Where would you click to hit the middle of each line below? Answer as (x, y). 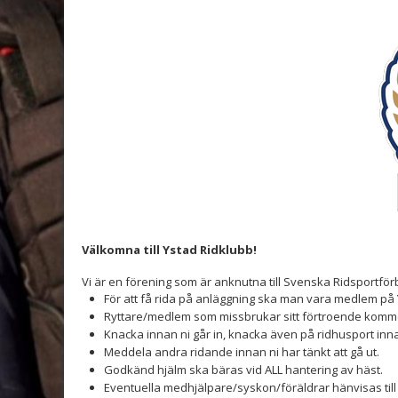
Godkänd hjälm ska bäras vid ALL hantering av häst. (243, 370)
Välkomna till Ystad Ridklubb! (169, 250)
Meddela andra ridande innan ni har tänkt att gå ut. (242, 352)
